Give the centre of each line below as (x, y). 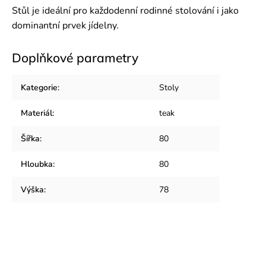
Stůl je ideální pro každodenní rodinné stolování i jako (125, 11)
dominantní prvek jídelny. (65, 26)
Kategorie (39, 88)
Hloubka (37, 164)
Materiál (37, 113)
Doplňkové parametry (75, 58)
